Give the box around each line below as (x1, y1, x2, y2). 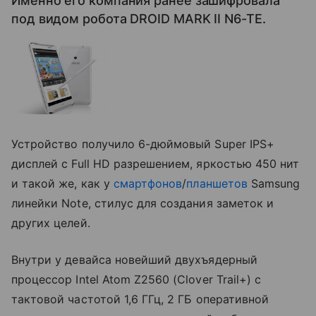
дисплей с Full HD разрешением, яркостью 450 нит (11, 156, 300, 171)
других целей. (11, 215, 90, 230)
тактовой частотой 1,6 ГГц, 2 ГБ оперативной (11, 291, 269, 306)
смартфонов (113, 176, 183, 190)
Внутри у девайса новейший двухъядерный (11, 252, 257, 267)
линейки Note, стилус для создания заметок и (11, 195, 274, 210)
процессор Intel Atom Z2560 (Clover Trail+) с (11, 272, 262, 286)
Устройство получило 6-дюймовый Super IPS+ (11, 136, 274, 151)
